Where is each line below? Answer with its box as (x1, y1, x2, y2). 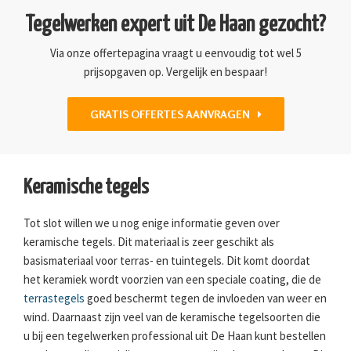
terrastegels (24, 291, 85, 306)
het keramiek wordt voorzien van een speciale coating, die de (24, 272, 321, 288)
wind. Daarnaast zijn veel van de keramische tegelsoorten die (24, 309, 320, 325)
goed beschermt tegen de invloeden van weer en (85, 291, 327, 306)
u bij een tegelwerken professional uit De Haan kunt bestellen (24, 328, 326, 344)
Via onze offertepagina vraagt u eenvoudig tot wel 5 (49, 45, 302, 61)
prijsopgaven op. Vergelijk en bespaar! (84, 64, 267, 80)
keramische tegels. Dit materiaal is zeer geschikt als (24, 234, 274, 250)
